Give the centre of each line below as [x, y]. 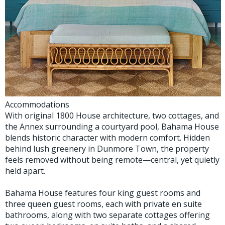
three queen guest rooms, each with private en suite [103, 204]
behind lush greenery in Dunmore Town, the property [107, 149]
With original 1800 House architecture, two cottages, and [112, 116]
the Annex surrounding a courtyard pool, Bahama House [112, 127]
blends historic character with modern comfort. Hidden [107, 138]
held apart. [25, 171]
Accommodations [37, 105]
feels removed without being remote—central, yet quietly [112, 160]
